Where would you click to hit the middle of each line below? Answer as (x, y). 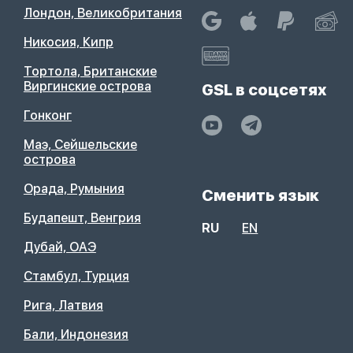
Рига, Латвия (63, 306)
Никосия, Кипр (68, 43)
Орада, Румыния (74, 189)
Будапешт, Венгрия (82, 218)
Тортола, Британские (90, 72)
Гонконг (47, 116)
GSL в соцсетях (265, 90)
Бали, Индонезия (76, 335)
